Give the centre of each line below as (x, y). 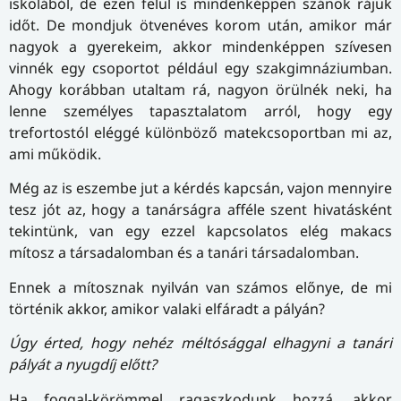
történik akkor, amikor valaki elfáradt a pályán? (167, 308)
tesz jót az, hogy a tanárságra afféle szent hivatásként (200, 210)
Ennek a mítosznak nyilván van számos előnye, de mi (200, 287)
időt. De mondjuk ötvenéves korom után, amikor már (200, 25)
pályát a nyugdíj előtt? (83, 365)
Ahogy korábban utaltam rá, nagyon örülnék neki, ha (200, 90)
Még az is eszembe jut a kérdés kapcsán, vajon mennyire (200, 188)
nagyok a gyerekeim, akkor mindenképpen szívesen (200, 47)
